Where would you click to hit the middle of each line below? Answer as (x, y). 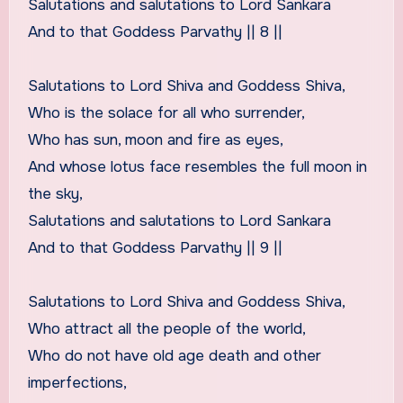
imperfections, (77, 382)
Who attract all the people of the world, (166, 328)
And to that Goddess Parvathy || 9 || (155, 247)
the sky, (55, 193)
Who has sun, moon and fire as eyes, (155, 139)
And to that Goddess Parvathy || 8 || (155, 31)
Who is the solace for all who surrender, (166, 112)
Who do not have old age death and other (174, 355)
